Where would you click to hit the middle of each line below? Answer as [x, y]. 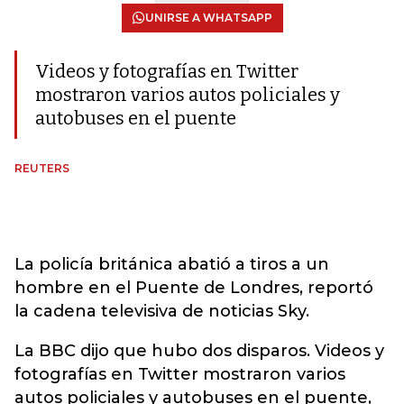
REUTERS [42, 168]
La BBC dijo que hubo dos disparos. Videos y [199, 351]
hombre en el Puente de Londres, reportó [194, 288]
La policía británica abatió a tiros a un [172, 264]
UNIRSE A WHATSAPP [208, 18]
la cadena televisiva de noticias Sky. [162, 311]
